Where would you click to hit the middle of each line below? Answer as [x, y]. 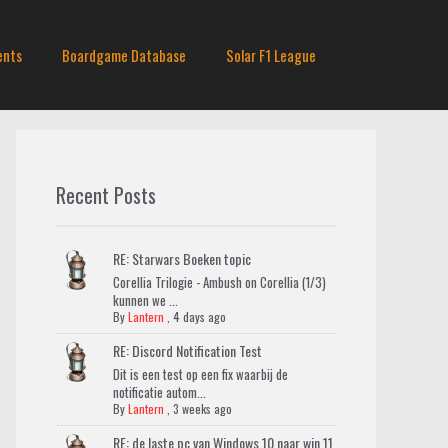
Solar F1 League [271, 55]
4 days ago [199, 316]
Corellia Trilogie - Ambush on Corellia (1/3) [219, 282]
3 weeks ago [202, 408]
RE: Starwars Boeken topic [181, 258]
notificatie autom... [159, 392]
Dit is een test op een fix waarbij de [200, 374]
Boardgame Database [124, 55]
